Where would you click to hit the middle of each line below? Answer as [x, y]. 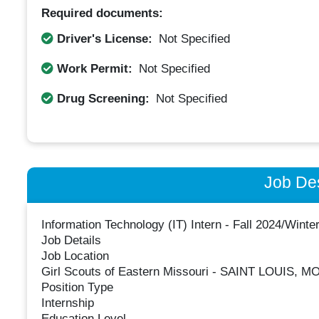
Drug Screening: [103, 98]
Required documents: [102, 13]
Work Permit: [94, 68]
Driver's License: [104, 38]
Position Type [77, 288]
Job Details [71, 241]
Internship [67, 303]
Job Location [75, 256]
